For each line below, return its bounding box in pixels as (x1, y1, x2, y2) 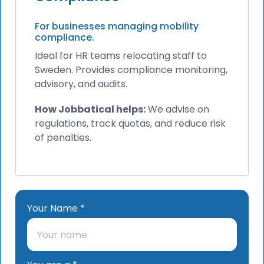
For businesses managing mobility (35, 19, 199, 33)
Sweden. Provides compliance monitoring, (35, 62, 227, 77)
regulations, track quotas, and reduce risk (35, 116, 226, 130)
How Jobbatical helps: (35, 102, 146, 116)
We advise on (146, 102, 209, 116)
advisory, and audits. (35, 77, 127, 91)
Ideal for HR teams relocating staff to (35, 48, 207, 62)
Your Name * (27, 201, 85, 215)
